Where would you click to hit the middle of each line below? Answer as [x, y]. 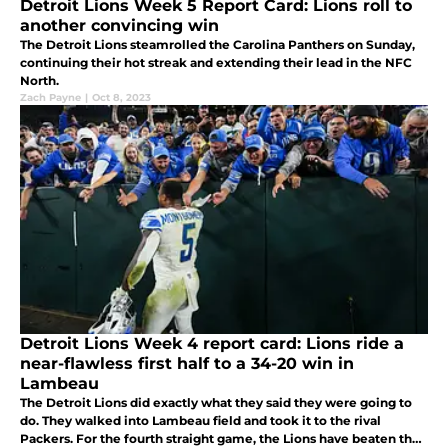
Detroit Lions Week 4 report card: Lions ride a [212, 343]
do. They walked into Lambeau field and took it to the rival [200, 420]
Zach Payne [50, 98]
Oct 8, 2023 [121, 98]
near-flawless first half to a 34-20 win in [187, 363]
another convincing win [119, 26]
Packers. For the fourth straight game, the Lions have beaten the [220, 438]
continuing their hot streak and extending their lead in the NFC [216, 63]
